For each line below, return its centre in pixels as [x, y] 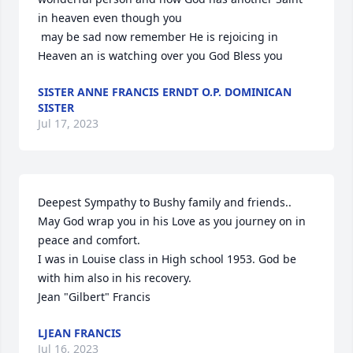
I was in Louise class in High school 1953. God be [167, 259]
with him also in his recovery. [115, 278]
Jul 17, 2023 [68, 123]
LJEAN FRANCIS [80, 333]
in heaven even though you [110, 18]
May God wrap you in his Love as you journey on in [172, 221]
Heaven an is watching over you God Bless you [160, 56]
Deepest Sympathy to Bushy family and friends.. [165, 202]
